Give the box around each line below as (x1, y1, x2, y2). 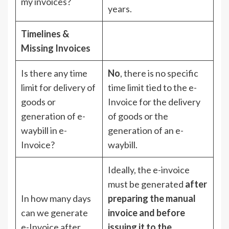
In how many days (21, 192, 91, 204)
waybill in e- (21, 124, 67, 136)
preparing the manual (108, 192, 196, 204)
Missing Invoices (21, 42, 90, 54)
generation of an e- (108, 124, 184, 136)
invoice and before (108, 207, 185, 218)
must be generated (108, 178, 185, 190)
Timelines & (21, 28, 69, 39)
